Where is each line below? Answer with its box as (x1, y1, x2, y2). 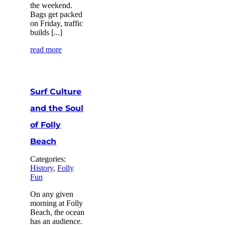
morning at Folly (30, 198, 83, 207)
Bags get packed (30, 10, 83, 19)
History (30, 163, 54, 172)
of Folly (30, 120, 61, 130)
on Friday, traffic (30, 19, 83, 28)
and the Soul (30, 103, 84, 113)
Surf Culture (30, 86, 82, 96)
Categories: (30, 154, 66, 163)
